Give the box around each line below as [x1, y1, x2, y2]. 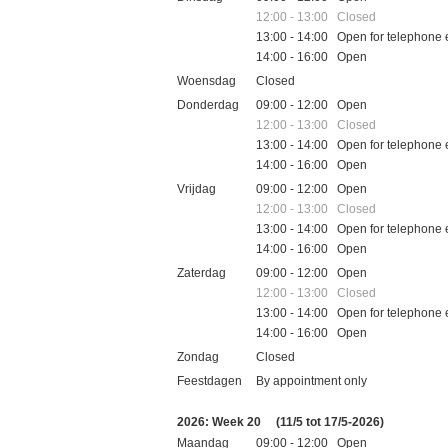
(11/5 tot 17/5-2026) [276, 414, 384, 429]
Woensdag [177, 73, 236, 88]
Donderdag [177, 97, 239, 112]
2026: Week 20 [177, 414, 264, 429]
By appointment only [256, 373, 368, 388]
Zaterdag [177, 265, 226, 280]
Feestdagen [177, 373, 242, 388]
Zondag [177, 349, 219, 364]
